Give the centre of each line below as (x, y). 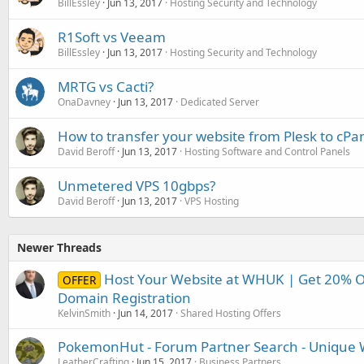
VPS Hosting (212, 201)
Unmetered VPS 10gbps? (136, 185)
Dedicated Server (220, 102)
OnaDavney (84, 102)
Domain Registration (124, 297)
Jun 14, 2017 (145, 313)
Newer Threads (59, 247)
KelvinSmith (84, 313)
